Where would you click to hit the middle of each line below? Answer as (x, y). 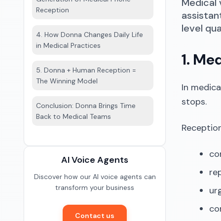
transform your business (95, 187)
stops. (194, 102)
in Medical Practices (68, 45)
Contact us (95, 216)
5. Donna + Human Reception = (86, 70)
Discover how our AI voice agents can (95, 177)
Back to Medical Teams (74, 116)
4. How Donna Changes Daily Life (90, 35)
